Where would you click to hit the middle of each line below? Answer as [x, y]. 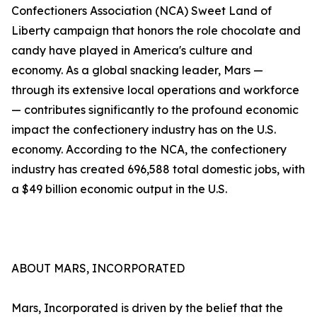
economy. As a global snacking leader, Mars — [137, 70]
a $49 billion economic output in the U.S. [119, 189]
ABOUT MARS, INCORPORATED [98, 269]
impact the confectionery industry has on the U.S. [144, 130]
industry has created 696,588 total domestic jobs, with [158, 169]
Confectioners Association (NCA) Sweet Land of [142, 11]
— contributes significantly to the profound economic [155, 110]
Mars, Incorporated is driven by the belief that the [147, 308]
